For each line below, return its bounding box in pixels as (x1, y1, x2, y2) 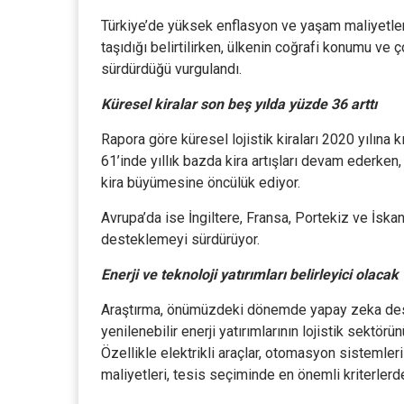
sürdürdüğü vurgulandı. (101, 60, 242, 78)
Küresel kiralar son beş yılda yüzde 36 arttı (101, 96, 377, 113)
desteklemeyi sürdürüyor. (101, 231, 260, 248)
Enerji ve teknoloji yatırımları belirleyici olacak (101, 266, 399, 283)
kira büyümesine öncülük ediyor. (101, 174, 300, 191)
